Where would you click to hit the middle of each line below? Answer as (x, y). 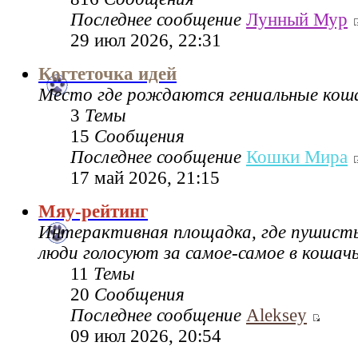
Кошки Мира (297, 157)
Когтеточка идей (107, 74)
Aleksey (276, 315)
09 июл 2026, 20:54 (146, 336)
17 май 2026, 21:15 (145, 177)
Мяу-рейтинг (93, 211)
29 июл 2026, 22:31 (146, 40)
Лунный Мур (297, 19)
